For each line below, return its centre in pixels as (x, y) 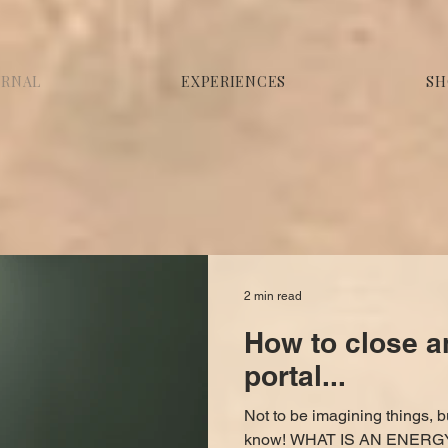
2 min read (273, 296)
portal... (295, 376)
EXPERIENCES (233, 82)
